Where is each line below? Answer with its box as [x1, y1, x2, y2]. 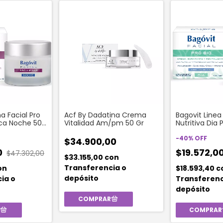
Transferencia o [64, 163, 127, 173]
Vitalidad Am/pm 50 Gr [64, 118, 144, 128]
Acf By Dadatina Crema [64, 110, 147, 120]
